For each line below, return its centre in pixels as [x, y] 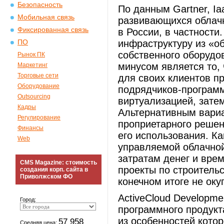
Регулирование [39, 117]
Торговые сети [38, 75]
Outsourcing [34, 96]
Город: [28, 199]
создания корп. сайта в [54, 169]
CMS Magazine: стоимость [58, 162]
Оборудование [38, 86]
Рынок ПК [31, 54]
